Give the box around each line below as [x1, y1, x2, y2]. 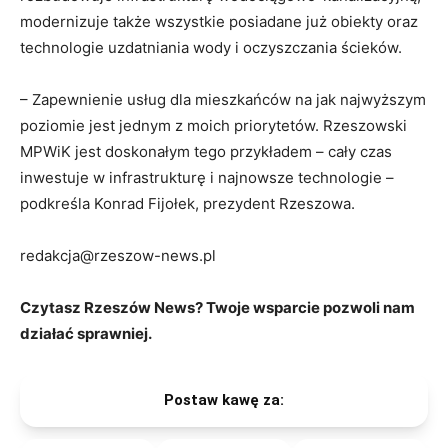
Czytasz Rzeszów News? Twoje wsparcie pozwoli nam [20, 297, 415, 317]
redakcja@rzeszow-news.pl [20, 245, 216, 265]
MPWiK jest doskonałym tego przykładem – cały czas [20, 141, 392, 161]
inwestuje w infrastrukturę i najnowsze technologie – [20, 167, 394, 187]
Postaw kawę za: [164, 390, 284, 409]
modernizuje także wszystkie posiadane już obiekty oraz [20, 11, 418, 31]
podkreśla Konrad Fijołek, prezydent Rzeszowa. [20, 193, 355, 213]
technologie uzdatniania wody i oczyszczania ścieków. [20, 37, 402, 57]
